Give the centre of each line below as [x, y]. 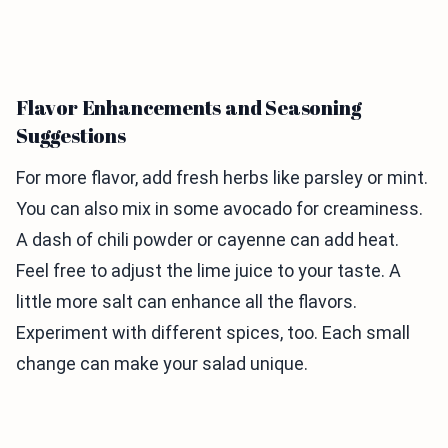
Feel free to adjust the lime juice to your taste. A [208, 271]
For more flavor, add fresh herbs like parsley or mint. [222, 178]
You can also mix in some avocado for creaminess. [219, 209]
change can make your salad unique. [162, 364]
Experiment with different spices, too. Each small [213, 333]
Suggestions [71, 136]
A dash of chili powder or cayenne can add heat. [207, 240]
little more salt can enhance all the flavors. [186, 302]
